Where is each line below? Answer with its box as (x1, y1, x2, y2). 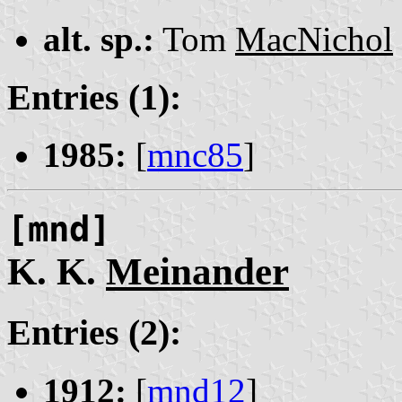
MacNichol (235, 19, 393, 58)
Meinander (106, 250, 289, 293)
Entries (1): (7, 76, 181, 118)
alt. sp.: (43, 19, 154, 58)
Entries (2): (7, 312, 181, 354)
